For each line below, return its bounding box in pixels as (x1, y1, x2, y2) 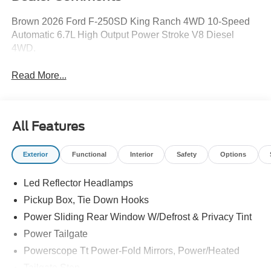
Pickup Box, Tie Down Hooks (23, 195, 149, 206)
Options (220, 150, 246, 158)
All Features (12, 119, 85, 134)
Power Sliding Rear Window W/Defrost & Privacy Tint (23, 212, 252, 223)
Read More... (11, 70, 67, 81)
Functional (71, 150, 106, 158)
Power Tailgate (23, 229, 88, 240)
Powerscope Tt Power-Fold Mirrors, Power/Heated (23, 246, 240, 256)
